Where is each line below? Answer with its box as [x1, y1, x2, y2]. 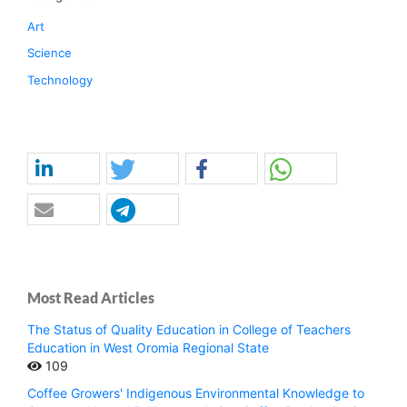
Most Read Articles [27, 289, 154, 307]
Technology [27, 73, 93, 88]
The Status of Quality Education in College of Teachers [27, 322, 351, 338]
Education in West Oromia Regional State [27, 340, 269, 356]
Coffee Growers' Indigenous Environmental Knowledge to [27, 385, 364, 402]
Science [27, 45, 72, 61]
